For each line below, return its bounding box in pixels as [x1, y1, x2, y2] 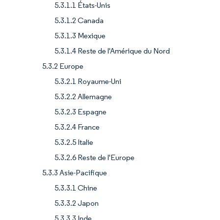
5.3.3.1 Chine [55, 183, 97, 193]
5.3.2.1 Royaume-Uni [55, 77, 121, 86]
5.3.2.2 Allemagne [55, 92, 112, 102]
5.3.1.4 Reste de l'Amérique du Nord [55, 46, 170, 56]
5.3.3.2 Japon [55, 198, 99, 208]
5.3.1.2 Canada [55, 16, 104, 26]
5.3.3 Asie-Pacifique [42, 168, 107, 178]
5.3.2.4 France [55, 122, 100, 132]
